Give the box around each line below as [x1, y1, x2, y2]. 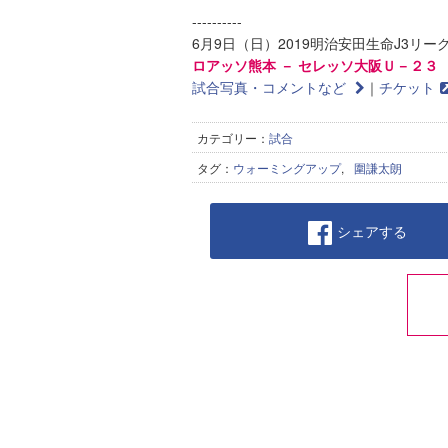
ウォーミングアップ [233, 159, 341, 176]
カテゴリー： [197, 129, 269, 146]
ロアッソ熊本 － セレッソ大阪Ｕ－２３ [192, 55, 438, 75]
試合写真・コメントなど [192, 77, 350, 97]
